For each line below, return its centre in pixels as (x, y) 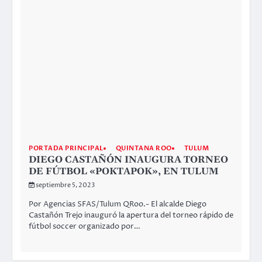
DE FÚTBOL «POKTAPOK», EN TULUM (123, 172)
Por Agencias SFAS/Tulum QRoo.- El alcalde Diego (118, 204)
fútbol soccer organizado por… (85, 227)
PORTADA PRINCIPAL (66, 149)
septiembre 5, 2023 (65, 185)
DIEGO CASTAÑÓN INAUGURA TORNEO (128, 160)
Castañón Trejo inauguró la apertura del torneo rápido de (131, 216)
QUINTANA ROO (144, 149)
